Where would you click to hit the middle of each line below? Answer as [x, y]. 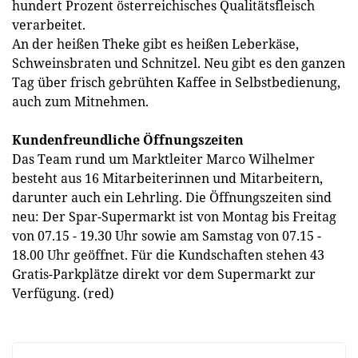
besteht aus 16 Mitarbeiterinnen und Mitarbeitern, [167, 178]
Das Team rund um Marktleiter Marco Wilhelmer [163, 159]
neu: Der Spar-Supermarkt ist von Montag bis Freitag [174, 217]
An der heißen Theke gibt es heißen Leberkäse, [155, 44]
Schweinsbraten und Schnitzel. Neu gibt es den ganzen [179, 63]
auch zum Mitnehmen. [80, 101]
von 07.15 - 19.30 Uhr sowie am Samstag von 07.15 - [167, 236]
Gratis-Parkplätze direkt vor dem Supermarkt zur [164, 274]
